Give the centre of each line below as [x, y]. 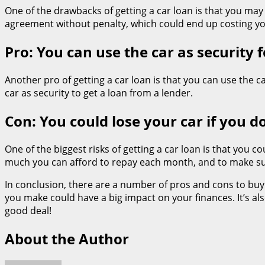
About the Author [67, 238]
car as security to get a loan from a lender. [99, 93]
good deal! [28, 211]
